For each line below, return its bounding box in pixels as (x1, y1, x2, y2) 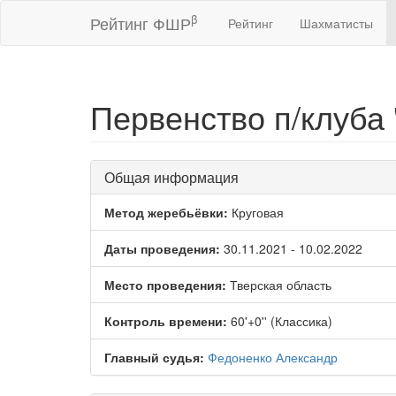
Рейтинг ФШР (90, 11, 191, 34)
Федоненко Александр (208, 348, 338, 366)
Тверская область (226, 276, 331, 293)
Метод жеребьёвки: (104, 203, 228, 221)
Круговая (228, 203, 284, 221)
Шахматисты (300, 14, 373, 32)
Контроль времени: (104, 312, 227, 330)
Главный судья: (104, 348, 204, 366)
